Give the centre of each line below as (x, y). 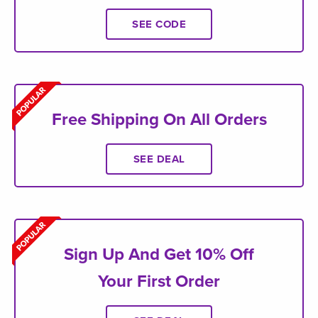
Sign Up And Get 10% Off (159, 255)
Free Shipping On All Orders (159, 120)
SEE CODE (159, 24)
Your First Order (159, 282)
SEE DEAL (159, 159)
